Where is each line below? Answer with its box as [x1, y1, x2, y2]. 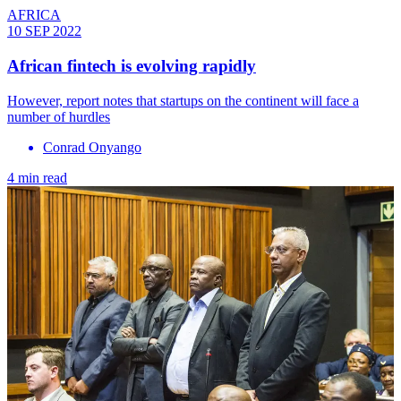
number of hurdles [7, 108, 110, 124]
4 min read [7, 169, 67, 185]
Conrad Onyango [43, 139, 141, 155]
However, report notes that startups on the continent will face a [7, 92, 359, 108]
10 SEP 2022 [7, 23, 81, 39]
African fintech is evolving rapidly [7, 56, 256, 76]
